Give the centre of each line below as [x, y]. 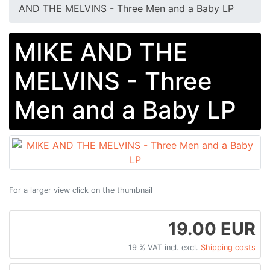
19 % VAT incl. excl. [165, 247]
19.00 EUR [212, 228]
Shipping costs [228, 247]
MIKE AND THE [101, 52]
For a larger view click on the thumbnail [81, 190]
